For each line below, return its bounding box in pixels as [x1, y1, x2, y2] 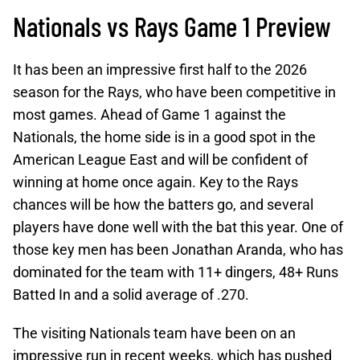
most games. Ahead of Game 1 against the [13, 106, 286, 123]
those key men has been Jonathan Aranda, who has [13, 241, 343, 258]
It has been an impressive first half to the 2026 [13, 61, 307, 78]
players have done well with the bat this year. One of [13, 219, 343, 235]
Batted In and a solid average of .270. [13, 286, 249, 303]
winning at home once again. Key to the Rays [13, 174, 298, 190]
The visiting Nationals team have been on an [13, 325, 296, 342]
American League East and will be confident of [13, 151, 308, 168]
